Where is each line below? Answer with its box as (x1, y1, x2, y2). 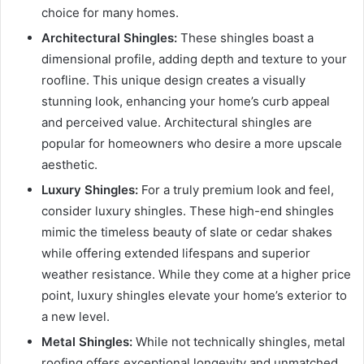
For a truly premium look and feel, (138, 181, 334, 197)
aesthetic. (41, 156, 97, 172)
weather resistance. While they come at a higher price (41, 266, 351, 282)
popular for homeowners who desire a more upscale (41, 135, 342, 151)
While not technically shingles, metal (132, 333, 345, 349)
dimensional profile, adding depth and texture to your (41, 50, 347, 67)
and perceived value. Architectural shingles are (41, 114, 312, 130)
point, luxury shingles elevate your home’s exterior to (41, 287, 347, 303)
